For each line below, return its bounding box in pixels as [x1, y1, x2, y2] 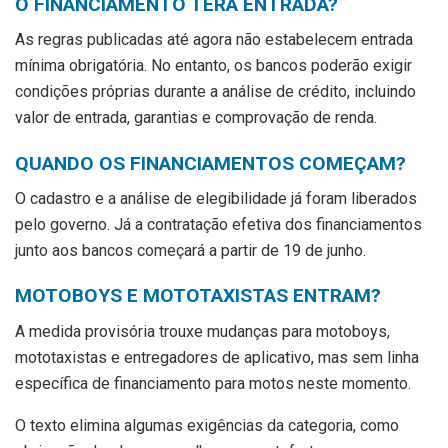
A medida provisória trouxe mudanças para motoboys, [15, 322, 390, 341]
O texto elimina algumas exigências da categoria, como [15, 416, 399, 435]
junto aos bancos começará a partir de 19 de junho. [15, 241, 366, 261]
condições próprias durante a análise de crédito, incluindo [15, 82, 416, 102]
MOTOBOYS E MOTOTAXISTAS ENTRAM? [15, 284, 381, 308]
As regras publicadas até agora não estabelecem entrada [15, 30, 413, 50]
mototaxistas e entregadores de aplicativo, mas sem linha [15, 348, 419, 367]
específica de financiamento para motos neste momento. [15, 374, 411, 393]
